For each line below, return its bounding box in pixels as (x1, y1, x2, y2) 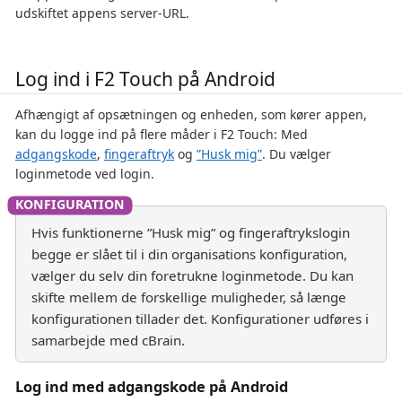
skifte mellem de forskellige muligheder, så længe (31, 287, 346, 306)
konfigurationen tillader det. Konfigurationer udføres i (31, 309, 369, 328)
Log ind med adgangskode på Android (15, 376, 288, 397)
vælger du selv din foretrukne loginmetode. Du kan (31, 266, 354, 284)
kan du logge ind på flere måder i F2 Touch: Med (15, 125, 308, 143)
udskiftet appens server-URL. (15, 4, 189, 22)
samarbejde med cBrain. (31, 330, 185, 349)
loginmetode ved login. (15, 164, 154, 182)
